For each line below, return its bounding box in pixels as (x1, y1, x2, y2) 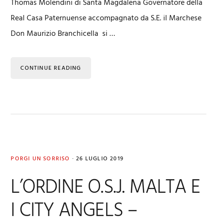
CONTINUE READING (20, 63, 81, 73)
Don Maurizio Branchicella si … (11, 27, 116, 40)
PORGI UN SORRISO (11, 154, 70, 164)
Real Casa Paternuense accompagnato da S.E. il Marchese (11, 12, 202, 25)
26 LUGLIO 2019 (76, 154, 124, 164)
